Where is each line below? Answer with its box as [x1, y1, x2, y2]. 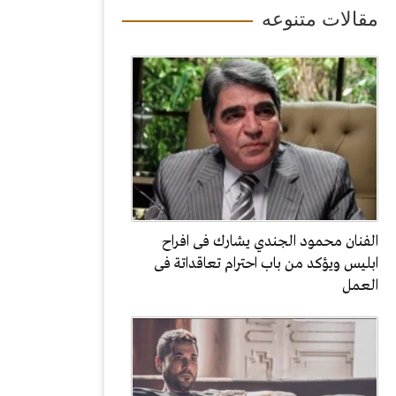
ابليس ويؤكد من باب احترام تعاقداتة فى [154, 255, 378, 273]
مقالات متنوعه [262, 8, 378, 30]
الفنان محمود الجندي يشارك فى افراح [162, 232, 378, 251]
